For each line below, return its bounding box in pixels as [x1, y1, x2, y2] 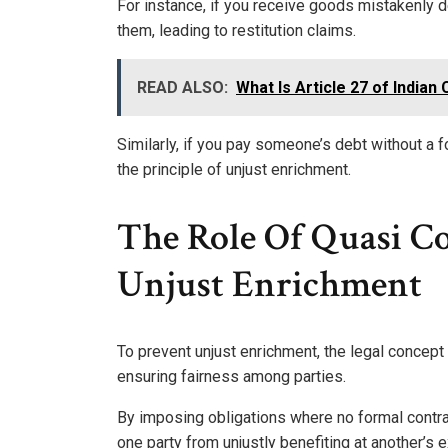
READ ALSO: [137, 78, 228, 98]
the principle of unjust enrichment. [117, 160, 351, 180]
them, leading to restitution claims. [117, 21, 356, 41]
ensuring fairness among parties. [117, 367, 346, 387]
